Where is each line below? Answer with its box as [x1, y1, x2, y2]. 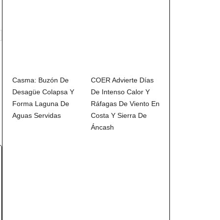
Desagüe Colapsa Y [12, 88, 74, 96]
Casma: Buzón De [12, 76, 69, 84]
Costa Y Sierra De [91, 111, 147, 120]
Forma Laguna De [12, 100, 69, 108]
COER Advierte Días [91, 76, 154, 84]
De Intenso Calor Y [91, 88, 150, 96]
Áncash [91, 123, 114, 132]
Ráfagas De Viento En [91, 100, 160, 108]
